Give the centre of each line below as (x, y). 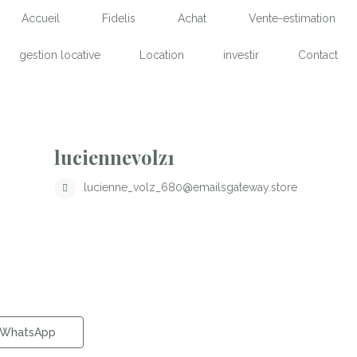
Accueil (40, 19)
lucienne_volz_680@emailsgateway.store (190, 187)
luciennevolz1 (114, 157)
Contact (318, 55)
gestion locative (60, 55)
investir (241, 55)
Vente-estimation (292, 19)
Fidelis (118, 19)
